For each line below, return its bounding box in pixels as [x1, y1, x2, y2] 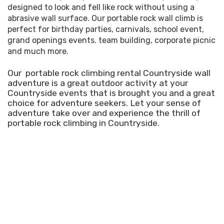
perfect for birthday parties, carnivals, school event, [7, 24, 204, 34]
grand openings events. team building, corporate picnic [7, 35, 215, 45]
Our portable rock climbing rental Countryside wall [7, 68, 210, 78]
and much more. [7, 46, 74, 56]
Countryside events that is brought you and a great [7, 88, 215, 98]
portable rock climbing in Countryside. [7, 118, 161, 128]
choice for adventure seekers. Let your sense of [7, 98, 201, 108]
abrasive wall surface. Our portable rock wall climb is [7, 13, 203, 23]
